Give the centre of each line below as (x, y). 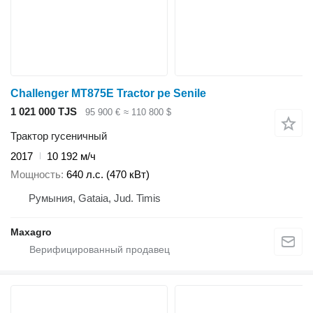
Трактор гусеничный (59, 136)
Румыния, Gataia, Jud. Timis (95, 198)
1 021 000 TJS (44, 112)
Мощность (36, 175)
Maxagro (31, 232)
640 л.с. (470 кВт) (108, 175)
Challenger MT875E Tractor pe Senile (108, 94)
